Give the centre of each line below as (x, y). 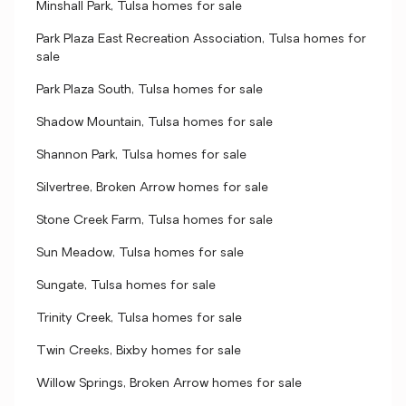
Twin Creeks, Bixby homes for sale (139, 351)
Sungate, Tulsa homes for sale (126, 286)
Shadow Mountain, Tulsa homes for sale (155, 123)
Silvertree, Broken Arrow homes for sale (152, 188)
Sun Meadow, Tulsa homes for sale (140, 253)
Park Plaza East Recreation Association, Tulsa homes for (201, 39)
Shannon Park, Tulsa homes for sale (141, 155)
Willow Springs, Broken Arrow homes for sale (169, 384)
